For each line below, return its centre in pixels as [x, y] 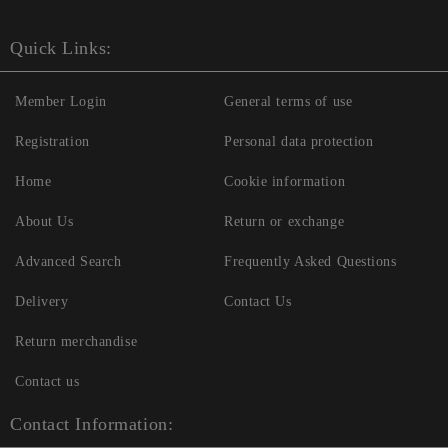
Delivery [42, 302]
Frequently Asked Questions [310, 262]
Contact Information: [92, 424]
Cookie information [285, 182]
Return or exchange [284, 222]
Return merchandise [76, 342]
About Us [44, 222]
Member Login [61, 102]
